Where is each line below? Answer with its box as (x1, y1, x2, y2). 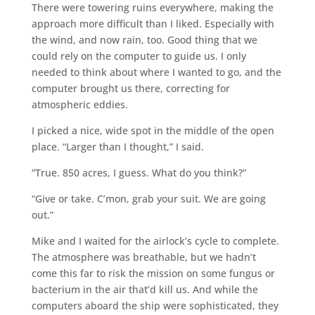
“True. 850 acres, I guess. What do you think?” (31, 165, 246, 179)
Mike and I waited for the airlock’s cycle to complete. (31, 233, 279, 247)
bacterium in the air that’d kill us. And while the (31, 282, 258, 296)
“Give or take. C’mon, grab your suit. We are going (31, 191, 266, 205)
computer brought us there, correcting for (31, 81, 230, 95)
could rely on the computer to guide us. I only (31, 49, 246, 63)
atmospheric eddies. (31, 97, 128, 111)
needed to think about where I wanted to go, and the (31, 65, 281, 79)
